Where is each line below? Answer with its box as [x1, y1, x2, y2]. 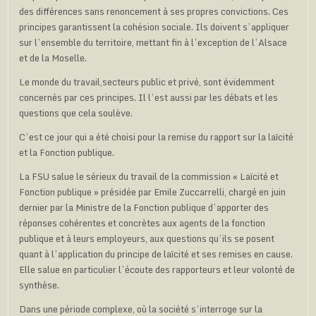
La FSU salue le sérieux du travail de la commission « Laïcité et [19, 168, 279, 184]
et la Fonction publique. [19, 144, 115, 160]
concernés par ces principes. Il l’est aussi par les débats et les [19, 89, 279, 105]
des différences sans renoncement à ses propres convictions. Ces [19, 3, 289, 19]
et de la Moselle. [19, 49, 87, 66]
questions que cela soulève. [19, 104, 133, 121]
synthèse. [19, 276, 60, 293]
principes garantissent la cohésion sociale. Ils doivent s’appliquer [19, 18, 290, 35]
